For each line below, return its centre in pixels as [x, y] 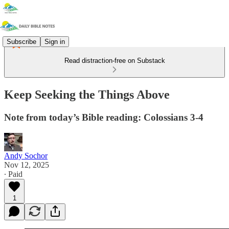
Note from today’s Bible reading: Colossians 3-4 [104, 117]
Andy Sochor [26, 155]
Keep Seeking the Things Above [87, 94]
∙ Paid [13, 174]
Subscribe [21, 41]
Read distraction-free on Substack [114, 61]
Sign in [55, 41]
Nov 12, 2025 [27, 165]
